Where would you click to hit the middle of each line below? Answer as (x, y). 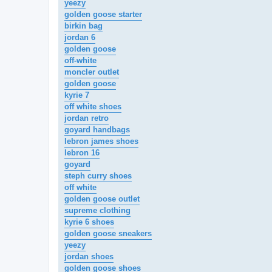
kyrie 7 (77, 95)
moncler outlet (92, 72)
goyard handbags (97, 130)
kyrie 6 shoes (89, 222)
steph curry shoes (98, 176)
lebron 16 (82, 153)
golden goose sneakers (108, 234)
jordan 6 (80, 38)
